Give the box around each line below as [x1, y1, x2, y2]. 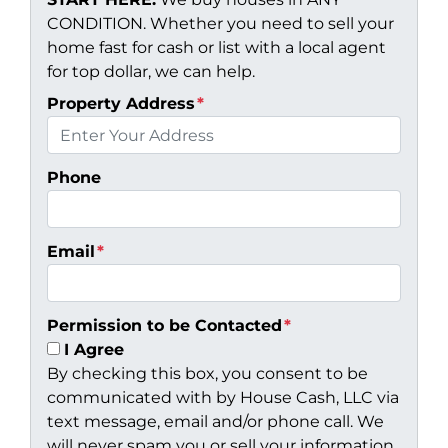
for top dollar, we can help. [47, 62, 255, 82]
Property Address [47, 94, 195, 114]
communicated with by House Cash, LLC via [47, 388, 399, 408]
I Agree [64, 340, 124, 360]
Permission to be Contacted [47, 316, 282, 336]
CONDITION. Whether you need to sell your [47, 14, 394, 34]
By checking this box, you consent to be [47, 364, 368, 384]
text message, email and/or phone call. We [47, 412, 384, 432]
